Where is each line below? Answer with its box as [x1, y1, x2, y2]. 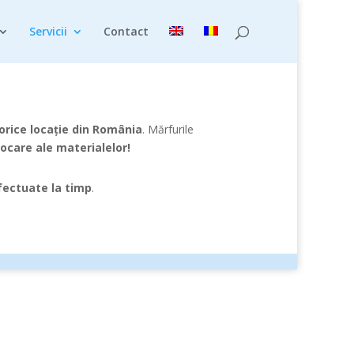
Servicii [29, 24, 67, 39]
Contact [104, 24, 149, 39]
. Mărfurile [142, 122, 194, 137]
